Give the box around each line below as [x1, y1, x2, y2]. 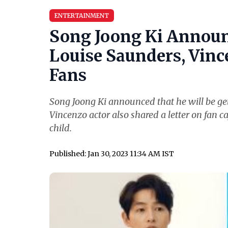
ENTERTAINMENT [54, 12, 109, 20]
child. [49, 122, 72, 134]
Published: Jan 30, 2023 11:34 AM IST [49, 149, 174, 159]
